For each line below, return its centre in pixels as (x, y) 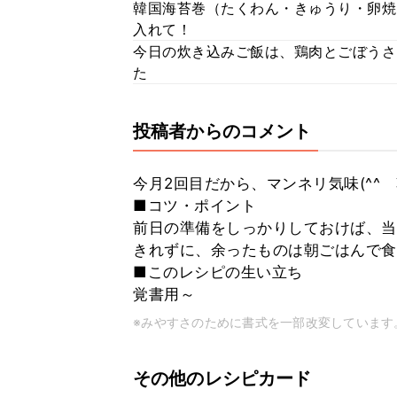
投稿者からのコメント (222, 131)
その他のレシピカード (222, 378)
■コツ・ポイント (195, 206)
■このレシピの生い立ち (218, 272)
